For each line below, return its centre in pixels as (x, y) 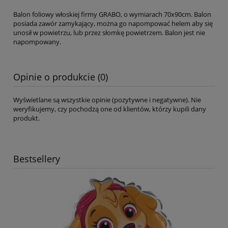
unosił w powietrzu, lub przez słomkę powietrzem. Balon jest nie (109, 32)
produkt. (26, 118)
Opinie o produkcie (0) (61, 77)
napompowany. (37, 41)
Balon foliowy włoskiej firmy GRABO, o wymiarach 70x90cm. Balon (112, 14)
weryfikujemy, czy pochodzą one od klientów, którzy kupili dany (110, 109)
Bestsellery (37, 159)
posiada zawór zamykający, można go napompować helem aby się (113, 23)
